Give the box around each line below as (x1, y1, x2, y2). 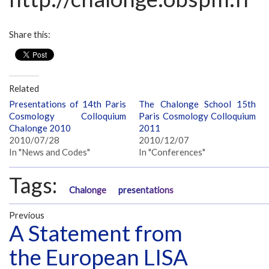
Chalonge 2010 (9, 122, 71, 133)
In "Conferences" (139, 146, 206, 157)
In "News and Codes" (9, 146, 90, 157)
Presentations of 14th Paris (9, 98, 126, 109)
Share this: (9, 29, 50, 40)
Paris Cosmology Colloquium (139, 110, 256, 121)
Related (9, 83, 39, 94)
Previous (9, 210, 44, 221)
